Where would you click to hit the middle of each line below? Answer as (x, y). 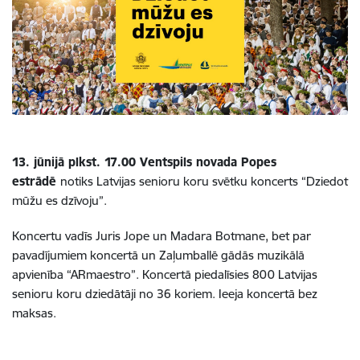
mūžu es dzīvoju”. (59, 200)
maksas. (34, 313)
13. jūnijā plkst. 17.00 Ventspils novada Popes (144, 162)
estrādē (36, 181)
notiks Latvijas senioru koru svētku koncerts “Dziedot (204, 181)
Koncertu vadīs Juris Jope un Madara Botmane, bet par (162, 235)
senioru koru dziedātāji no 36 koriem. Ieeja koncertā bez (165, 293)
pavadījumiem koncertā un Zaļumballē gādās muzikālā (158, 255)
